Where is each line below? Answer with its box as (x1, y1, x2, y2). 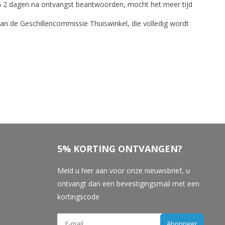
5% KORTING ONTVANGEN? (57, 143, 182, 155)
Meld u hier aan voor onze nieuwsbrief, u (57, 166, 190, 175)
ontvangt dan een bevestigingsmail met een (57, 179, 199, 188)
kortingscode (57, 192, 99, 201)
